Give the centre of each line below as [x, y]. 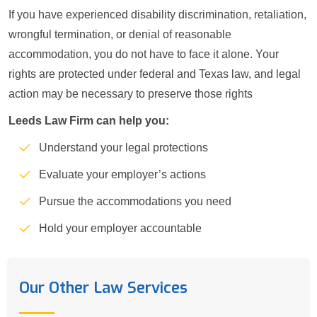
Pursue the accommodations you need [135, 202]
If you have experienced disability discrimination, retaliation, [157, 15]
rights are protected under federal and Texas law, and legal [155, 74]
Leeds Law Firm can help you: [89, 121]
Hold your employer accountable [120, 229]
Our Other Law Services [103, 287]
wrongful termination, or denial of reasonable [120, 35]
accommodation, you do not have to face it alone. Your [144, 54]
